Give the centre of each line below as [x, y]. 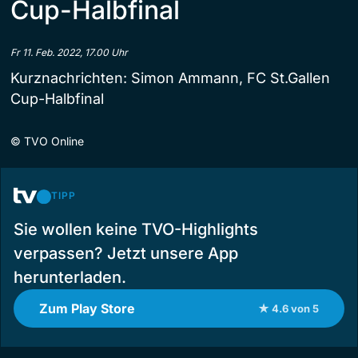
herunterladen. [70, 277]
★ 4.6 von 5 [288, 308]
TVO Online [54, 141]
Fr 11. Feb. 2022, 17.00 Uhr [69, 52]
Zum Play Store [87, 308]
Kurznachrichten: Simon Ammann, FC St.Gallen [170, 78]
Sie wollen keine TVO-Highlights [136, 229]
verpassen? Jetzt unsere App [126, 253]
